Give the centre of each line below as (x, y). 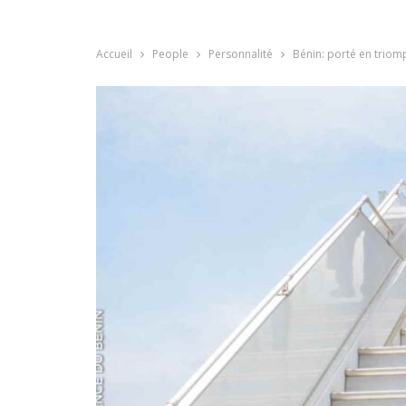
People (170, 54)
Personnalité (241, 54)
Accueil (114, 54)
